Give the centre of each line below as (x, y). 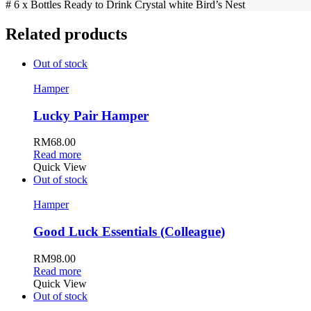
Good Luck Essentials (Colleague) (129, 232)
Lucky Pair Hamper (91, 115)
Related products (66, 34)
